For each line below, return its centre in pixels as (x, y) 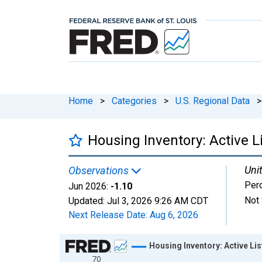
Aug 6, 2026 (174, 215)
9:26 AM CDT (181, 201)
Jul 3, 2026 (130, 201)
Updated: (88, 201)
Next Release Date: (109, 215)
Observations (100, 170)
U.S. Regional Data (213, 101)
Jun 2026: (88, 186)
